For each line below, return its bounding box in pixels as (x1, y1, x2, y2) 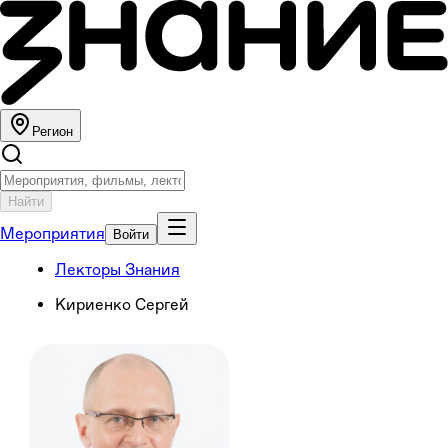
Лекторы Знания (55, 259, 180, 279)
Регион (32, 123, 73, 139)
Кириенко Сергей (55, 294, 189, 314)
